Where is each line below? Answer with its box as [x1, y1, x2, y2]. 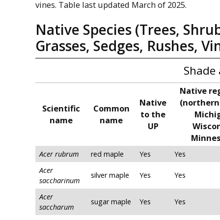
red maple [91, 149, 124, 159]
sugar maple [91, 197, 131, 207]
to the [140, 109, 165, 120]
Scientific [42, 103, 80, 114]
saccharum [39, 202, 74, 212]
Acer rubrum [39, 149, 79, 159]
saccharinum [39, 176, 80, 186]
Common [93, 103, 130, 114]
